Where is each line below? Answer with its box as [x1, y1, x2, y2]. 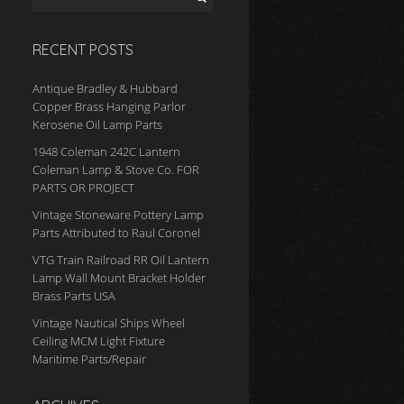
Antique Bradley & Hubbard [32, 80, 178, 96]
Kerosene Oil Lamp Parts [32, 116, 162, 133]
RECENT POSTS [32, 41, 133, 59]
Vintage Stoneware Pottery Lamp [32, 207, 204, 223]
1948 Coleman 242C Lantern [32, 143, 180, 160]
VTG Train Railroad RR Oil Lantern [32, 252, 209, 268]
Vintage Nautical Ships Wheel [32, 315, 185, 331]
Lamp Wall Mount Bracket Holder [32, 270, 206, 286]
